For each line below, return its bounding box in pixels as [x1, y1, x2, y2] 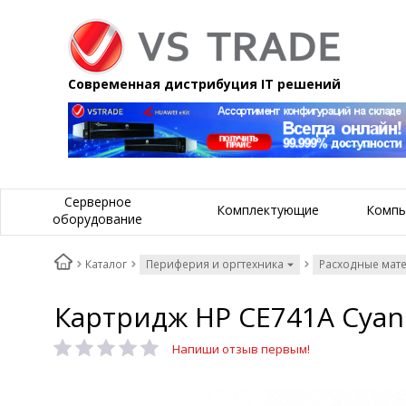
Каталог [85, 256, 127, 273]
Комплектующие [217, 201, 319, 219]
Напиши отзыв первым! [172, 341, 310, 358]
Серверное [63, 192, 131, 210]
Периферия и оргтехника [146, 256, 284, 273]
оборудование [53, 209, 142, 227]
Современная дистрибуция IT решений [68, 75, 341, 92]
